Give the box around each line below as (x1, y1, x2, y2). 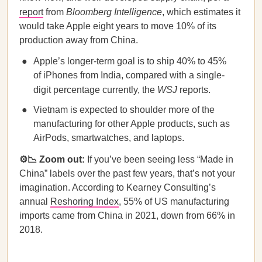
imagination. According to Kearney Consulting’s (19, 182, 216, 192)
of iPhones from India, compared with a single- (33, 70, 225, 80)
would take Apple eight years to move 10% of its (19, 21, 216, 31)
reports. (177, 85, 211, 95)
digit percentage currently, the (33, 85, 157, 95)
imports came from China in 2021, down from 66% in (19, 211, 235, 220)
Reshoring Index (50, 196, 119, 206)
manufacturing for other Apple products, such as (33, 119, 230, 129)
